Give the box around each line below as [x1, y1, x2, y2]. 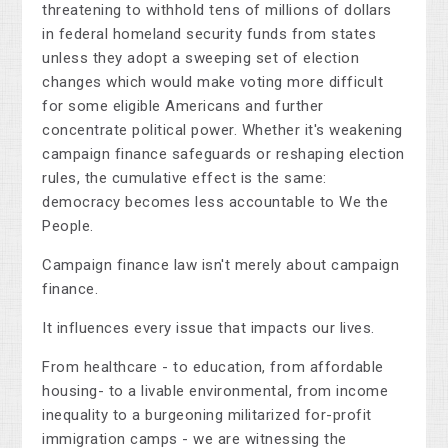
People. [42, 216, 94, 235]
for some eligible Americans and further [42, 96, 324, 115]
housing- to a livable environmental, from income [42, 381, 389, 400]
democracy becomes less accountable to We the [42, 192, 389, 211]
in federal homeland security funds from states [42, 24, 377, 43]
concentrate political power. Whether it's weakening [42, 120, 403, 139]
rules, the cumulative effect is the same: [42, 168, 327, 187]
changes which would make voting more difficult [42, 72, 384, 91]
